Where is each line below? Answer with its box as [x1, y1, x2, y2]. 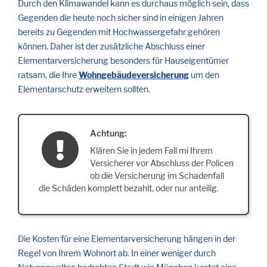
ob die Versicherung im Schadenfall [90, 170, 224, 181]
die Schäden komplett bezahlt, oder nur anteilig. [39, 182, 219, 193]
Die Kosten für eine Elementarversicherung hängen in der [18, 233, 235, 244]
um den [189, 70, 219, 80]
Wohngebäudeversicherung [79, 70, 189, 80]
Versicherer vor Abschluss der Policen [90, 157, 234, 168]
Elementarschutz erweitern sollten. [18, 84, 150, 95]
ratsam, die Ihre [18, 70, 79, 80]
